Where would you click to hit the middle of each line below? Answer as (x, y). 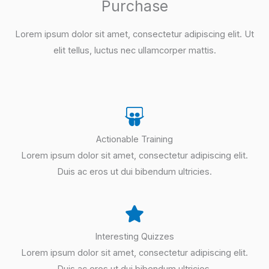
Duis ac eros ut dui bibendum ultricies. (134, 172)
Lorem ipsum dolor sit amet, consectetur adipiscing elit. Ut (134, 35)
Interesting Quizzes (134, 237)
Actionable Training (134, 140)
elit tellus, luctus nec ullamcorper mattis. (134, 51)
